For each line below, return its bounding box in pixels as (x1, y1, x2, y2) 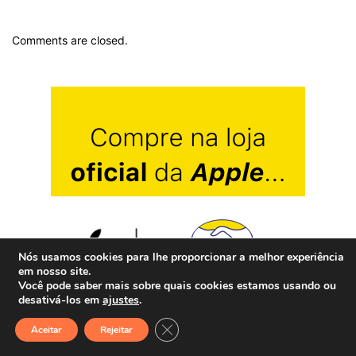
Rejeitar (100, 323, 133, 336)
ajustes (103, 292, 139, 308)
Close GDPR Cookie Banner (166, 319, 302, 335)
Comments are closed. (12, 33, 128, 47)
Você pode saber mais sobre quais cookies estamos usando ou (18, 278, 336, 293)
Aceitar (31, 323, 62, 336)
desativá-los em (18, 292, 103, 308)
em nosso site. (18, 264, 91, 279)
